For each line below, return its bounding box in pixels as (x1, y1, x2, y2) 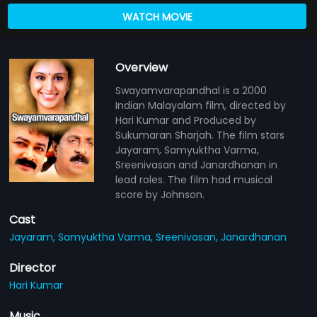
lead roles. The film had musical (115, 172, 273, 187)
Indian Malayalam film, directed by (115, 98, 287, 113)
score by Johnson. (115, 187, 205, 202)
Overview (115, 59, 168, 76)
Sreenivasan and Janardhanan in (115, 157, 278, 172)
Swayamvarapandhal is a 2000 (115, 83, 267, 98)
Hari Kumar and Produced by (115, 113, 257, 127)
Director (9, 259, 57, 276)
